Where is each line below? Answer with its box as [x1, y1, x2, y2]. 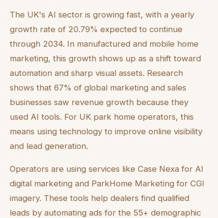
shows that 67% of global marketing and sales [10, 83, 186, 93]
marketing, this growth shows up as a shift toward [10, 54, 201, 64]
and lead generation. [10, 141, 88, 151]
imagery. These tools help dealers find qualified [10, 193, 189, 203]
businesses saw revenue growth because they [10, 97, 188, 108]
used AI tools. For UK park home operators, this [10, 112, 194, 122]
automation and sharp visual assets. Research [10, 68, 183, 78]
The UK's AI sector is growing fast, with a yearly [10, 10, 194, 20]
